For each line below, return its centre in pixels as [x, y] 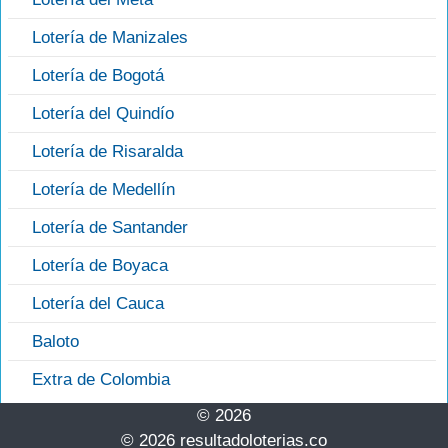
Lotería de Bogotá [98, 76]
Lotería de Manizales [110, 38]
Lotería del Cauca [98, 304]
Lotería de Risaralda [107, 152]
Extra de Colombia [101, 380]
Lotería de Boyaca [100, 266]
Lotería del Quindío [103, 114]
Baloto [55, 342]
